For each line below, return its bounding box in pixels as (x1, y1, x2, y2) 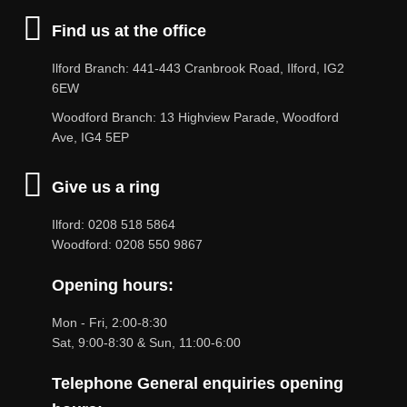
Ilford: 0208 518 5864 (52, 217, 179, 232)
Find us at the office (52, 22, 206, 40)
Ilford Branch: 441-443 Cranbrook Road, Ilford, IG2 (52, 61, 344, 75)
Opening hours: (52, 276, 174, 294)
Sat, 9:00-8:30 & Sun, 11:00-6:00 (52, 335, 241, 350)
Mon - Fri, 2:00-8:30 (52, 315, 167, 330)
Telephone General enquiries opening (52, 374, 343, 392)
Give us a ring (52, 178, 160, 196)
